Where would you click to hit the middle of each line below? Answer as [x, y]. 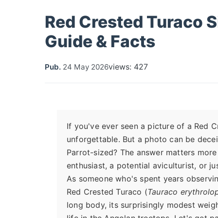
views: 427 [128, 67]
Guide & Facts [100, 41]
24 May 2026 [86, 67]
